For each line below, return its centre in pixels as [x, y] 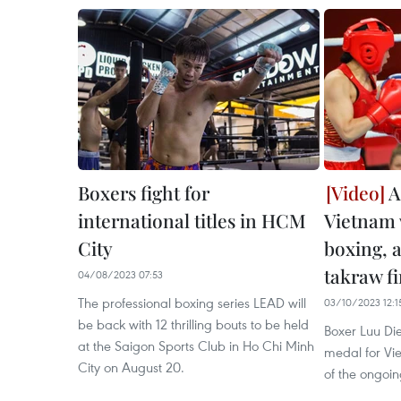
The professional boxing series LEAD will [192, 303]
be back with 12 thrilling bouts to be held [193, 324]
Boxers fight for [144, 192]
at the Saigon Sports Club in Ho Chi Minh [196, 346]
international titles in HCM [192, 220]
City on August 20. [131, 367]
